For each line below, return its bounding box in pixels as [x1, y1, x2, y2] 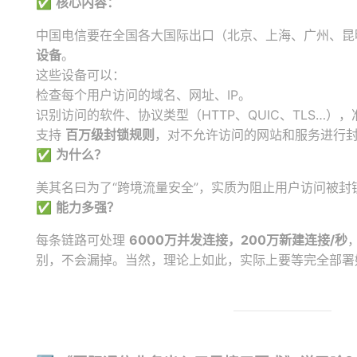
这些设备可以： [36, 67, 125, 83]
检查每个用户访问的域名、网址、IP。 [36, 87, 251, 103]
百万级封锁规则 [65, 127, 155, 143]
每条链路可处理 [36, 232, 129, 248]
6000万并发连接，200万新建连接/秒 [129, 232, 347, 248]
